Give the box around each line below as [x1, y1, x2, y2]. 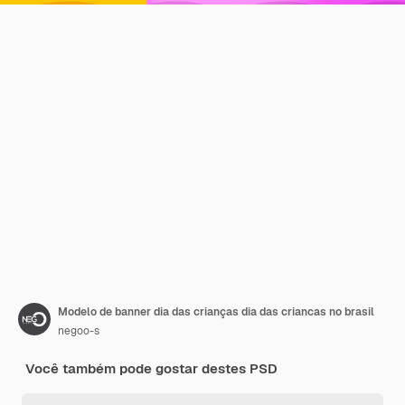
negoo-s [58, 324, 99, 338]
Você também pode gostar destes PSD [25, 360, 278, 377]
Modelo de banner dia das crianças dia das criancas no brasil [58, 305, 374, 319]
